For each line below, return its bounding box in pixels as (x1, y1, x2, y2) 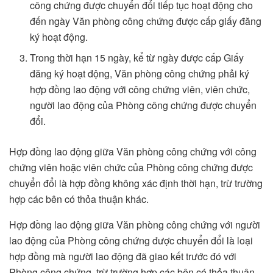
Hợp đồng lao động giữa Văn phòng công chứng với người (9, 218, 260, 232)
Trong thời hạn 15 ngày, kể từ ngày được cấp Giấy (30, 51, 244, 65)
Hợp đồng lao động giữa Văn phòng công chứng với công (9, 144, 257, 159)
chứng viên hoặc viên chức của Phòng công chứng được (9, 160, 253, 175)
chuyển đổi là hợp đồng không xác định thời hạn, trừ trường (9, 176, 263, 191)
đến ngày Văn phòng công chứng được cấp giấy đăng (30, 14, 262, 29)
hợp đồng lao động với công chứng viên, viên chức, (30, 82, 250, 97)
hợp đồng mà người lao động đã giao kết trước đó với (9, 249, 236, 264)
